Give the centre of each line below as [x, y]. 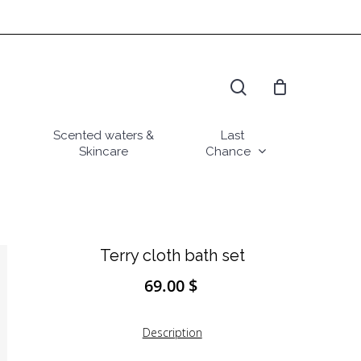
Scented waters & [103, 135]
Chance [228, 151]
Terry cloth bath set [172, 255]
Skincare [103, 151]
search [270, 54]
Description [172, 333]
